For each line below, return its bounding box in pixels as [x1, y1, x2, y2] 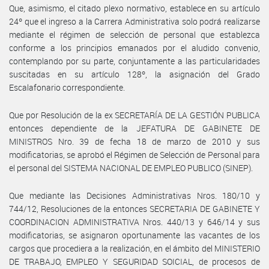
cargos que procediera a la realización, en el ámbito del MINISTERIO [9, 242, 260, 254]
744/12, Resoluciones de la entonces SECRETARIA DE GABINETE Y [9, 202, 260, 214]
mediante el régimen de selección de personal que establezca [9, 28, 260, 40]
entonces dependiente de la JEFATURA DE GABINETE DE [9, 122, 260, 134]
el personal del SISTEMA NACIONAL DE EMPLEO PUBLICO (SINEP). [9, 162, 253, 174]
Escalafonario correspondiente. [9, 81, 125, 93]
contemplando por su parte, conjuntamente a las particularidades [9, 55, 260, 67]
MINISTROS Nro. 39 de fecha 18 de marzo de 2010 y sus [9, 135, 260, 147]
